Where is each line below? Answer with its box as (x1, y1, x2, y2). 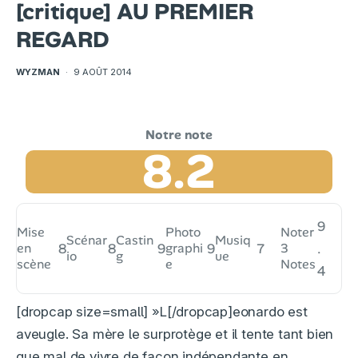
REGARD (16, 25, 109, 55)
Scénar (66, 232, 108, 249)
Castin (116, 232, 154, 249)
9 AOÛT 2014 (74, 66, 132, 78)
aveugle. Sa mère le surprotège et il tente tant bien (16, 326, 334, 343)
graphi (165, 240, 204, 257)
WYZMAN (16, 66, 60, 78)
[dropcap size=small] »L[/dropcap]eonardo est (16, 304, 308, 320)
